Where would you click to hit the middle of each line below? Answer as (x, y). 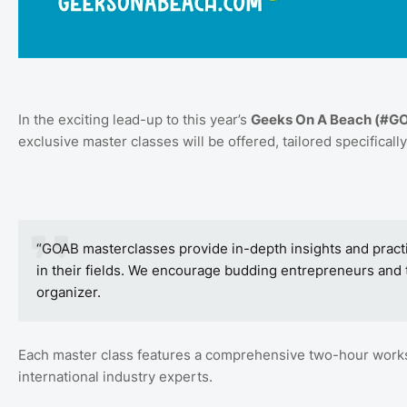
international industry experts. (115, 376)
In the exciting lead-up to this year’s (134, 119)
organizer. (69, 292)
